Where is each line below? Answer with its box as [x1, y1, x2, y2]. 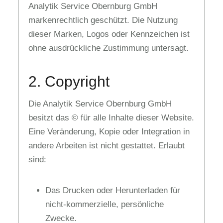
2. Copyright [28, 73, 110, 90]
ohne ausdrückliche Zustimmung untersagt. [28, 43, 189, 53]
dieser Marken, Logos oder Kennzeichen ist [28, 29, 190, 39]
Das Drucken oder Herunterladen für [45, 186, 180, 195]
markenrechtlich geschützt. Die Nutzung [28, 15, 178, 25]
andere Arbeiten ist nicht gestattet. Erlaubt [28, 141, 185, 150]
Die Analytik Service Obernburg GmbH [28, 99, 172, 109]
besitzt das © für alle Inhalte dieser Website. [28, 113, 194, 122]
